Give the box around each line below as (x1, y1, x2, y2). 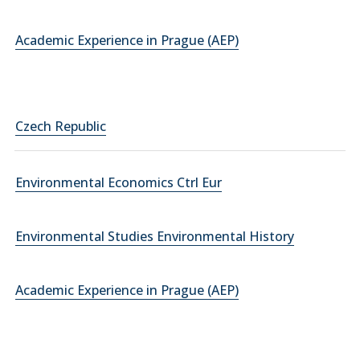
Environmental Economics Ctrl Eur (15, 174, 222, 191)
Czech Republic (15, 117, 106, 135)
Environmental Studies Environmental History (15, 227, 294, 245)
